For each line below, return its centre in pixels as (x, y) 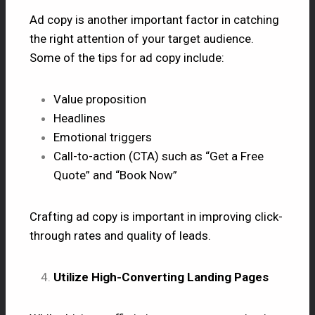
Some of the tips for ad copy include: (127, 57)
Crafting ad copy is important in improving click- (156, 216)
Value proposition (100, 99)
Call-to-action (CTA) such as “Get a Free (159, 156)
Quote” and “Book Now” (115, 175)
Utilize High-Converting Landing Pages (161, 277)
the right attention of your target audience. (142, 38)
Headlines (79, 118)
